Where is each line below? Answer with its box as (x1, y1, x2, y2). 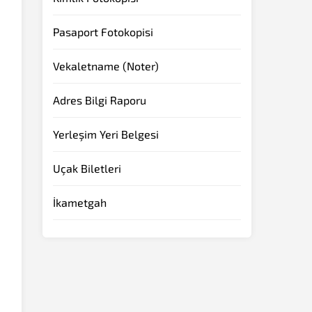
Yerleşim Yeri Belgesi (53, 127, 159, 141)
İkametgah (53, 195, 107, 209)
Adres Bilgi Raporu (53, 93, 146, 107)
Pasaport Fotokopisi (53, 24, 153, 38)
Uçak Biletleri (53, 161, 121, 175)
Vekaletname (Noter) (53, 58, 159, 72)
